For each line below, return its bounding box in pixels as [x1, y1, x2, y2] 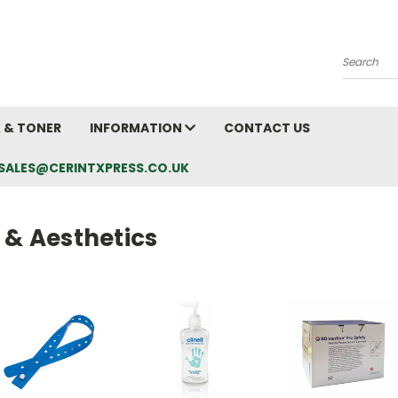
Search [342, 60, 386, 78]
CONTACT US [224, 119, 310, 137]
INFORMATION [90, 119, 185, 137]
